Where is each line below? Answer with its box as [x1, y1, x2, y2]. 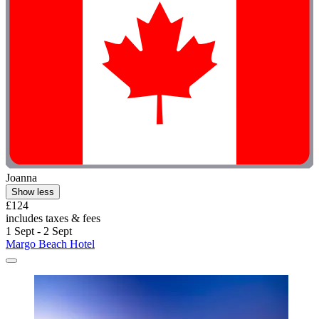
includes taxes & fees [6, 212, 100, 225]
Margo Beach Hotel [6, 238, 95, 251]
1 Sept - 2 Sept [6, 225, 72, 238]
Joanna [6, 172, 37, 184]
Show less [11, 187, 54, 198]
